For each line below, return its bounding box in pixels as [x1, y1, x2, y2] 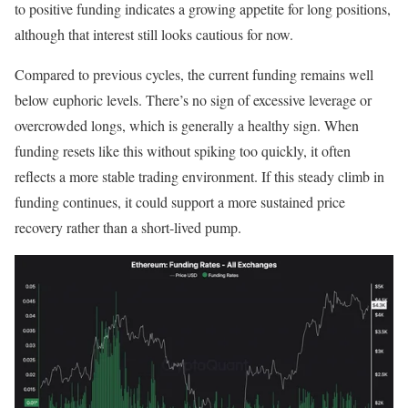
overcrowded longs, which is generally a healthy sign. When [15, 116, 359, 136]
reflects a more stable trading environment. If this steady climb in [15, 167, 384, 187]
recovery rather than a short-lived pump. [15, 218, 241, 238]
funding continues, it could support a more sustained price [15, 192, 345, 212]
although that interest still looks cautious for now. [15, 25, 293, 45]
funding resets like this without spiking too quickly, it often [15, 141, 351, 161]
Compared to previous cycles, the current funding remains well [15, 65, 373, 85]
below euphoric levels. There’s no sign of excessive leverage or [15, 90, 372, 110]
